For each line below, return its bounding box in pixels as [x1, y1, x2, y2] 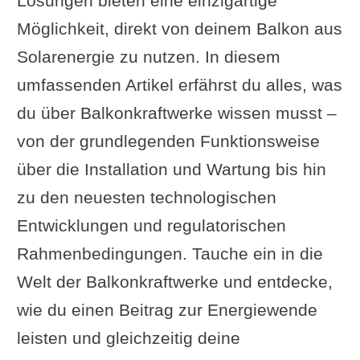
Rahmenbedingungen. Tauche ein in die [16, 243, 323, 263]
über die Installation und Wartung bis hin [16, 159, 326, 178]
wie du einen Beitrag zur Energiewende [16, 300, 317, 319]
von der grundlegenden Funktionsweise [16, 131, 320, 150]
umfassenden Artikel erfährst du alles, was [16, 75, 342, 94]
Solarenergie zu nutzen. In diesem [16, 47, 280, 66]
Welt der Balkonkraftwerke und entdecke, [16, 272, 333, 291]
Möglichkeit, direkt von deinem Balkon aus [16, 18, 342, 38]
